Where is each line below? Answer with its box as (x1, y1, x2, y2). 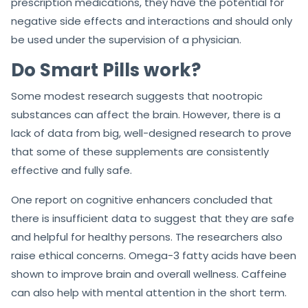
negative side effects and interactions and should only (11, 13, 292, 28)
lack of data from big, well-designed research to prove (11, 125, 291, 140)
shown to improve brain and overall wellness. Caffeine (11, 266, 287, 281)
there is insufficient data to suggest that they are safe (11, 210, 294, 225)
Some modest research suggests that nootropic (11, 88, 263, 103)
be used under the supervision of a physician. (11, 32, 241, 47)
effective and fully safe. (11, 162, 132, 177)
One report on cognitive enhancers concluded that (11, 192, 273, 207)
